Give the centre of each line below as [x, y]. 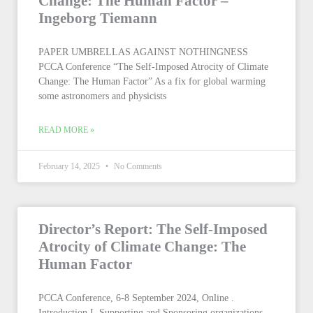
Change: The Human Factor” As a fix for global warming [152, 81]
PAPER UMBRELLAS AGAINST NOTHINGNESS [143, 52]
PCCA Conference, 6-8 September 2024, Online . [136, 298]
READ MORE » [66, 130]
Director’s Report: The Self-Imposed [153, 229]
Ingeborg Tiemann [98, 18]
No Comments [137, 166]
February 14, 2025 [70, 166]
